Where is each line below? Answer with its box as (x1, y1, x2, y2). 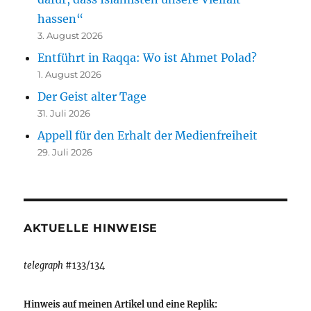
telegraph (24, 260, 64, 271)
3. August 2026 (37, 30, 103, 42)
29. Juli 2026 (37, 146, 93, 158)
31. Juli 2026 (37, 108, 91, 119)
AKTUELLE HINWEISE (24, 221, 158, 235)
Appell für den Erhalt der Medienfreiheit (37, 128, 258, 143)
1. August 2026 (37, 69, 102, 81)
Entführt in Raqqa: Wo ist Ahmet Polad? (37, 51, 258, 65)
